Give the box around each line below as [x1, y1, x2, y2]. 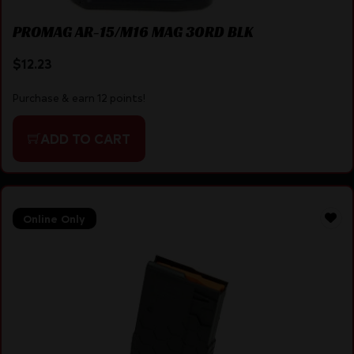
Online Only [23, 211, 85, 225]
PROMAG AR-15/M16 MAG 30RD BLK [12, 22, 254, 42]
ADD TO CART [40, 129, 130, 147]
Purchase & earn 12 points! [12, 90, 145, 104]
